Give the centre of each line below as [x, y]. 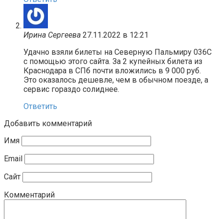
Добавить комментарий [48, 124]
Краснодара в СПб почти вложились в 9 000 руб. [112, 71]
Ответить [40, 107]
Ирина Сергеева [52, 35]
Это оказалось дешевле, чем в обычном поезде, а [116, 80]
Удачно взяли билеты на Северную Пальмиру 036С [118, 52]
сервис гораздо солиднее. [71, 89]
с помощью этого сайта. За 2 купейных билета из [113, 62]
